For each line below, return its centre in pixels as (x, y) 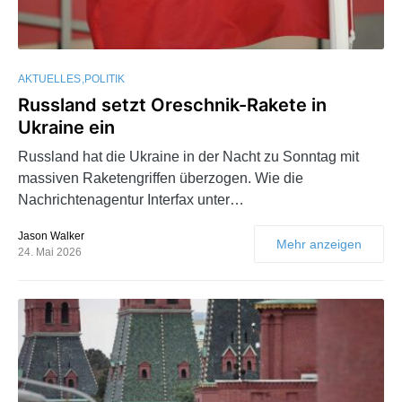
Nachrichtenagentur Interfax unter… (131, 199)
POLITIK (105, 79)
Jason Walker (51, 236)
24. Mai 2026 (50, 252)
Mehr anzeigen (319, 244)
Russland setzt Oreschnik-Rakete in (172, 105)
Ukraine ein (66, 127)
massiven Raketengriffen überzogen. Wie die (161, 178)
